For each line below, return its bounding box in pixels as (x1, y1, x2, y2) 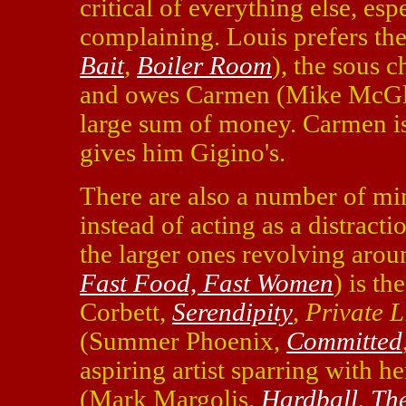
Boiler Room (137, 51, 272, 80)
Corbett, (80, 297, 172, 326)
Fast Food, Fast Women (80, 268, 333, 297)
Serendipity (172, 297, 293, 326)
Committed (286, 326, 402, 355)
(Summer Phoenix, (80, 326, 286, 355)
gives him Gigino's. (80, 138, 285, 167)
